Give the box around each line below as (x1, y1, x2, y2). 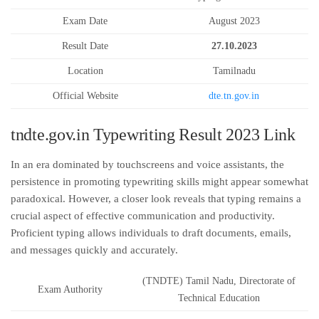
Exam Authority (37, 284, 103, 295)
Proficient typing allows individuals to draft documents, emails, (11, 227, 291, 239)
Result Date (62, 41, 108, 51)
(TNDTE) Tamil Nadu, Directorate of (142, 276, 296, 286)
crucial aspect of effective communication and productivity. (11, 210, 275, 221)
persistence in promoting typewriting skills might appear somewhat (11, 176, 308, 187)
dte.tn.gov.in (209, 90, 259, 101)
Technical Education (177, 293, 260, 303)
